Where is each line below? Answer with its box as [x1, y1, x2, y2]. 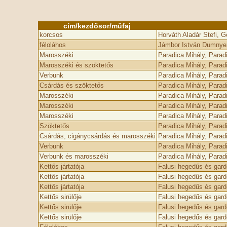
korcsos [39, 31, 63, 39]
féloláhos [39, 41, 66, 49]
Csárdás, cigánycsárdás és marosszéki [39, 132, 156, 140]
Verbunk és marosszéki [39, 153, 108, 160]
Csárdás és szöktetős [39, 82, 104, 89]
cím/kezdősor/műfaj [63, 22, 131, 30]
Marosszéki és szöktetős [39, 61, 113, 69]
